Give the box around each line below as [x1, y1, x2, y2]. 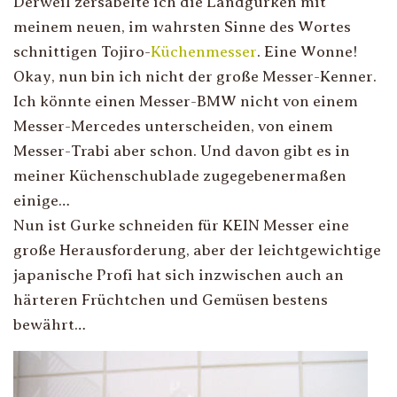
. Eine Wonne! [257, 43, 357, 60]
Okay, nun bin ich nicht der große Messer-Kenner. [13, 67, 377, 85]
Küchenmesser [151, 43, 257, 60]
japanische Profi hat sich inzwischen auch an [13, 266, 344, 284]
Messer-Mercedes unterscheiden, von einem [13, 117, 333, 135]
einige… [13, 191, 70, 209]
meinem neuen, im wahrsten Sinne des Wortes [13, 18, 351, 35]
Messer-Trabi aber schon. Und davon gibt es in [13, 142, 350, 160]
